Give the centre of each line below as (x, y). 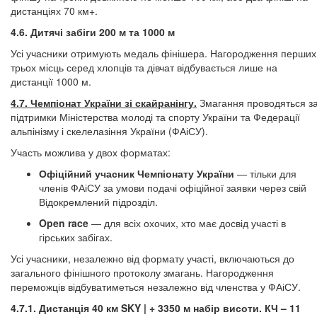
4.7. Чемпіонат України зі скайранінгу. (104, 103)
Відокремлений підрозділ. (98, 202)
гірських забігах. (76, 237)
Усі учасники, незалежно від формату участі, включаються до (152, 258)
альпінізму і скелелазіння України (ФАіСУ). (109, 131)
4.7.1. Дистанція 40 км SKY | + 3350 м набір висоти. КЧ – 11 (156, 308)
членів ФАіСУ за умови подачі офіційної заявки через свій (173, 188)
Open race (64, 223)
